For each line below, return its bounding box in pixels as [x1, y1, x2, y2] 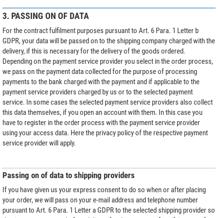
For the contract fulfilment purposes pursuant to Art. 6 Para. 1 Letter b [2, 26, 199, 35]
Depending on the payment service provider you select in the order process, [2, 56, 213, 66]
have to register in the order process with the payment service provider [2, 118, 200, 127]
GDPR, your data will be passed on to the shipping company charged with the [2, 36, 215, 45]
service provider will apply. [2, 138, 76, 147]
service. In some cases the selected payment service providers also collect [2, 97, 213, 107]
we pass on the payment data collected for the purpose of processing [2, 67, 197, 76]
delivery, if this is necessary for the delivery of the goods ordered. [2, 46, 185, 55]
